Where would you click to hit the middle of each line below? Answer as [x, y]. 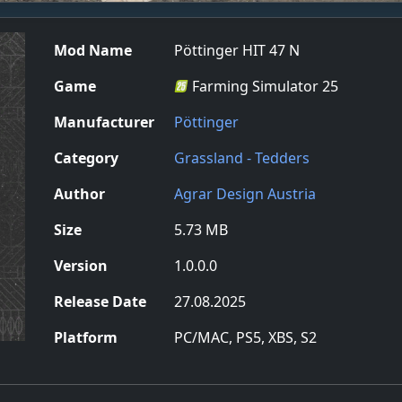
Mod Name [92, 50]
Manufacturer [104, 122]
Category [86, 157]
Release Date [100, 301]
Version [80, 265]
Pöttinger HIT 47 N [236, 50]
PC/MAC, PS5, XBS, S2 [245, 337]
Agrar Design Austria [245, 193]
